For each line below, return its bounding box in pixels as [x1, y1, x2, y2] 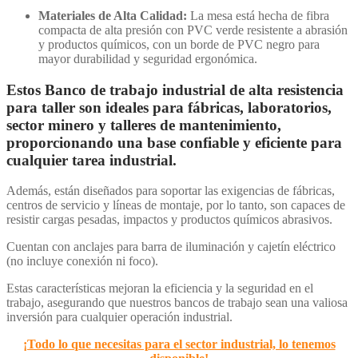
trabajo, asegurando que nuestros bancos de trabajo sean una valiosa [6, 296, 348, 310]
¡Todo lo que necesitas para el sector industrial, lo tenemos [22, 337, 336, 352]
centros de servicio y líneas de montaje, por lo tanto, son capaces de [6, 198, 345, 213]
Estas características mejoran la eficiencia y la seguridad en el [6, 281, 313, 296]
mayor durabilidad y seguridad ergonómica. [38, 51, 257, 66]
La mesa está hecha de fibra [187, 8, 329, 22]
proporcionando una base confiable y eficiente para [6, 133, 342, 151]
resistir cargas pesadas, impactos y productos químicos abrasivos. [6, 213, 332, 227]
